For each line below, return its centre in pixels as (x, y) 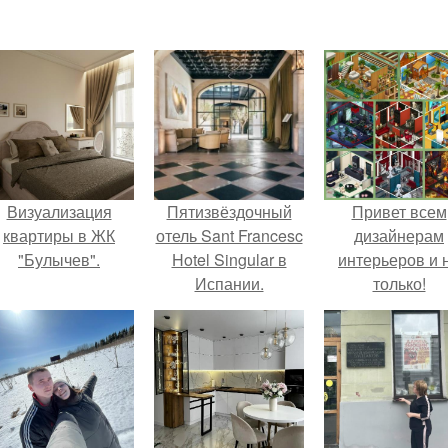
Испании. (229, 283)
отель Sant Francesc (229, 235)
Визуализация (59, 211)
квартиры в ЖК (59, 235)
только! (399, 283)
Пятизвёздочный (229, 211)
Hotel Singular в (229, 259)
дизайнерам (399, 235)
